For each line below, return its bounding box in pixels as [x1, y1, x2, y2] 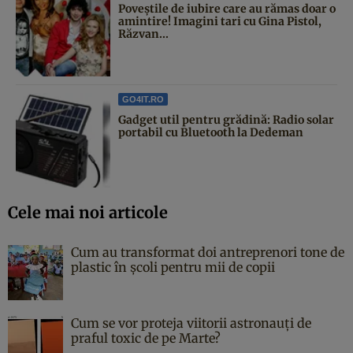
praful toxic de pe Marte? [71, 329, 221, 346]
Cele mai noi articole [8, 202, 168, 222]
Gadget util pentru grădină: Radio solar [118, 112, 334, 127]
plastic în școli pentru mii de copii [71, 258, 275, 275]
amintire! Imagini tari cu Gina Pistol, [118, 13, 321, 28]
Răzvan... [118, 26, 169, 41]
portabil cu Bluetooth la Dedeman [118, 124, 303, 139]
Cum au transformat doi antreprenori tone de [71, 243, 344, 260]
